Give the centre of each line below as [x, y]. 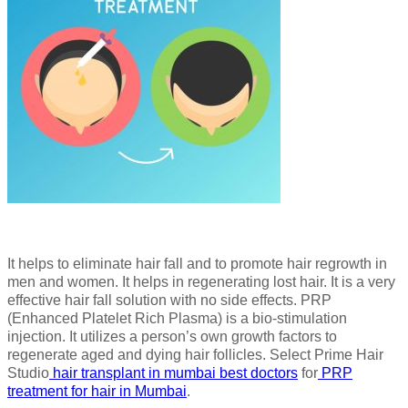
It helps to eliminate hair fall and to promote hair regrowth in [197, 263]
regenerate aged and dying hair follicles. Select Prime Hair [195, 354]
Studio [28, 372]
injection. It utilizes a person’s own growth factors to [172, 336]
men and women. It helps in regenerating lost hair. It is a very [201, 281]
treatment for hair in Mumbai [97, 391]
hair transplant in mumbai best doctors [173, 372]
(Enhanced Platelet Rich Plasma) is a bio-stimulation [177, 318]
